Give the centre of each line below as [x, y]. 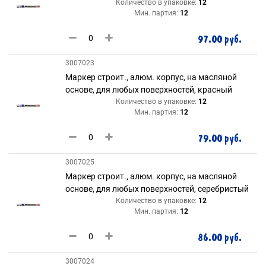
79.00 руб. [220, 139]
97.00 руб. [220, 39]
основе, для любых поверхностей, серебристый [157, 189]
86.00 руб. [220, 238]
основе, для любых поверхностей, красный [149, 90]
